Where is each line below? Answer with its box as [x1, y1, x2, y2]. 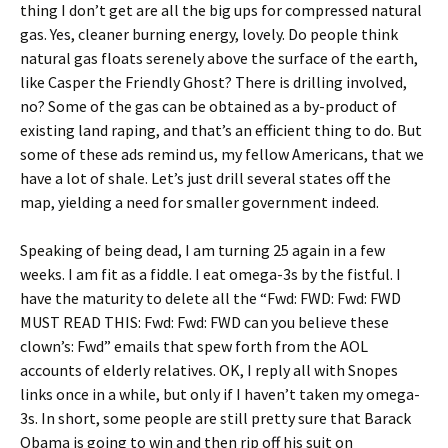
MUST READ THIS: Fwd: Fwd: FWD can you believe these [20, 312, 389, 332]
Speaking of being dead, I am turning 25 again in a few [20, 240, 385, 260]
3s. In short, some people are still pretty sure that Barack [20, 408, 411, 428]
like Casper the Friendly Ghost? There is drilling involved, [20, 72, 407, 92]
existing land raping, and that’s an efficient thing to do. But [20, 120, 422, 140]
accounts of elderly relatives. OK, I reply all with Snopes [20, 360, 398, 380]
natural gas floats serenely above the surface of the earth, [20, 48, 418, 68]
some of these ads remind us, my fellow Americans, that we [20, 144, 424, 164]
